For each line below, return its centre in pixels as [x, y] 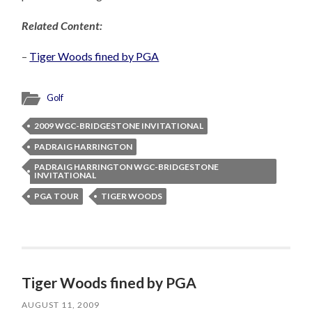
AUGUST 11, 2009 [61, 305]
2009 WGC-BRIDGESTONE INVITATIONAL [119, 126]
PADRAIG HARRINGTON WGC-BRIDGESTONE [127, 167]
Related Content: [62, 26]
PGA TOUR [57, 196]
